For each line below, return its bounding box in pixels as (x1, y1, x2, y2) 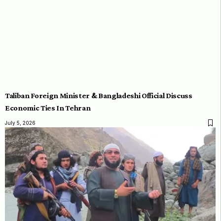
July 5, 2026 (5, 119, 36, 126)
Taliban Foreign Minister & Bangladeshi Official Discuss (5, 91, 192, 100)
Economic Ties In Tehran (5, 103, 91, 112)
